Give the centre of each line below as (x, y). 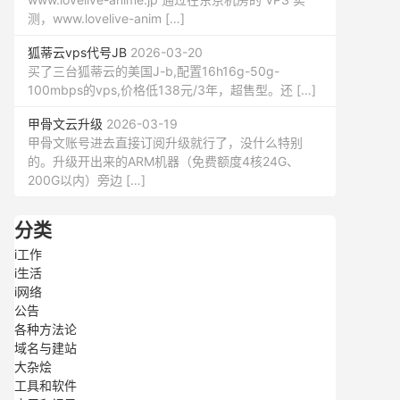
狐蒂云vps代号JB (77, 52)
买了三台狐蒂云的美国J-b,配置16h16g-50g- (154, 71)
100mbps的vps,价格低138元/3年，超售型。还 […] (172, 90)
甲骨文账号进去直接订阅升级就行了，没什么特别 (165, 142)
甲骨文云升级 (65, 124)
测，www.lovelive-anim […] (106, 18)
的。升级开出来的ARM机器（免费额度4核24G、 (163, 161)
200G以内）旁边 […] (87, 180)
